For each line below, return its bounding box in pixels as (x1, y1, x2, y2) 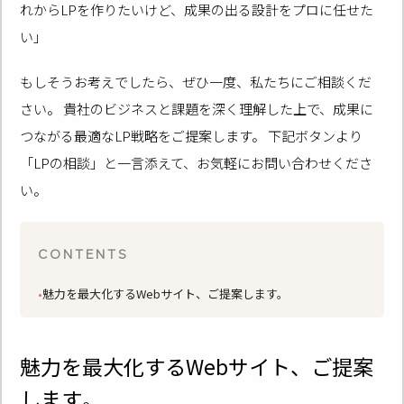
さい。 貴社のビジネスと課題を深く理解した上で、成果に (20, 98, 374, 118)
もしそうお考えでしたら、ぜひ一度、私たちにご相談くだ (20, 71, 372, 91)
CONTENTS (38, 243, 130, 262)
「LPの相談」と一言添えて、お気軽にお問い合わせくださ (20, 152, 373, 172)
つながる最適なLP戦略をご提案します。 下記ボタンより (20, 125, 363, 145)
